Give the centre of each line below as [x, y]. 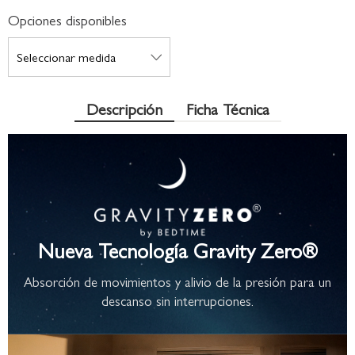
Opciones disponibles [67, 19]
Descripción [124, 108]
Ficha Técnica [227, 108]
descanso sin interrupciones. [177, 301]
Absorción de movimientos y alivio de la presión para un [177, 282]
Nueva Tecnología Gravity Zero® [177, 250]
